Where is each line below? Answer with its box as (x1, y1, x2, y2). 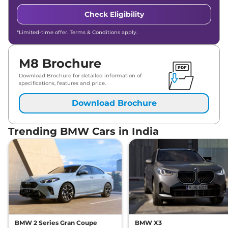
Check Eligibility (84, 10, 144, 19)
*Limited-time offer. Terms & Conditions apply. (17, 29, 137, 36)
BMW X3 (135, 219, 162, 227)
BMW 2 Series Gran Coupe (15, 219, 97, 227)
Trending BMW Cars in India (8, 125, 159, 138)
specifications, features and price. (19, 80, 106, 87)
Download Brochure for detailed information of (19, 72, 142, 79)
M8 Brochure (19, 56, 101, 71)
